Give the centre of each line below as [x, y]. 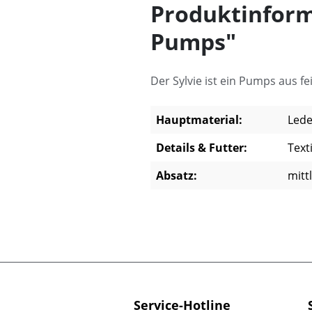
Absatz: [177, 175]
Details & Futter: [202, 147]
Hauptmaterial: [199, 119]
